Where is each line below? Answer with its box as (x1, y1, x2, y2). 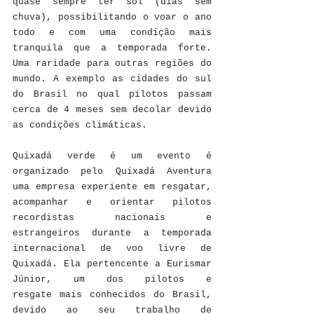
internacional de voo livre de (13, 243, 212, 254)
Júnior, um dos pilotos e (13, 273, 212, 285)
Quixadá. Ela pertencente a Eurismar (13, 258, 212, 269)
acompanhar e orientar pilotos (13, 196, 212, 207)
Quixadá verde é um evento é (13, 150, 212, 161)
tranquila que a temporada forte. (13, 42, 212, 53)
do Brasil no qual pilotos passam (13, 88, 212, 100)
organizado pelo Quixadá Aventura (13, 165, 212, 177)
